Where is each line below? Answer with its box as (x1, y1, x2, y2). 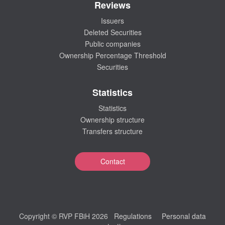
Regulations (114, 211, 152, 221)
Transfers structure (82, 126, 143, 136)
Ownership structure (80, 115, 145, 125)
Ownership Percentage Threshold (59, 50, 166, 60)
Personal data (162, 211, 206, 221)
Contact (100, 156, 125, 166)
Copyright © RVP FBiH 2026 (19, 211, 114, 221)
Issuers (101, 16, 124, 26)
